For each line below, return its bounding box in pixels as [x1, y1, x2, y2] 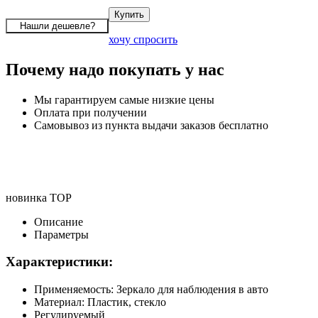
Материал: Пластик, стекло [34, 296, 166, 309]
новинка [6, 191, 47, 204]
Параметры [34, 228, 89, 241]
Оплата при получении [34, 106, 147, 119]
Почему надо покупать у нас [6, 60, 224, 79]
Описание [34, 215, 83, 228]
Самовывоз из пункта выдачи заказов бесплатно [34, 119, 268, 131]
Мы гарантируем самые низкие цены [34, 93, 214, 106]
